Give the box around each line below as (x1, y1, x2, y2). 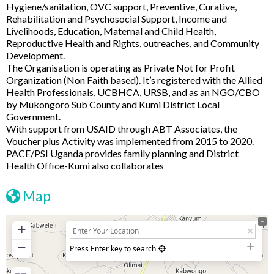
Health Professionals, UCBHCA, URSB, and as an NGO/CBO (6, 86, 260, 98)
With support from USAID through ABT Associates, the (6, 122, 237, 135)
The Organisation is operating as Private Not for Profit (6, 61, 235, 73)
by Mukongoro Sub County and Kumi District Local (6, 98, 220, 110)
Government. (6, 110, 61, 122)
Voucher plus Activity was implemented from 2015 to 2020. (6, 135, 254, 147)
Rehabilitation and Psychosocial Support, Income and (6, 12, 227, 24)
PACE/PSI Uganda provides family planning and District (6, 147, 239, 159)
